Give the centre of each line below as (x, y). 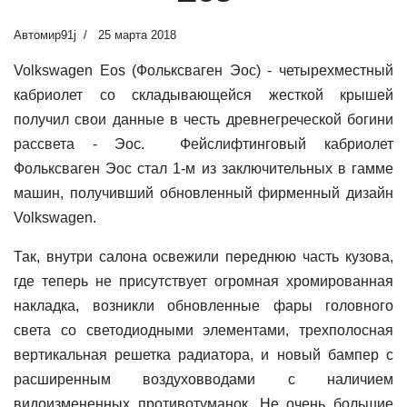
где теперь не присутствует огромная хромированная (203, 281)
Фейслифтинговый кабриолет (287, 144)
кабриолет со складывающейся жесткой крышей (203, 95)
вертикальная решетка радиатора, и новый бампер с (203, 355)
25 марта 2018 (137, 35)
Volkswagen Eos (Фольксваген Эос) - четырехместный (203, 70)
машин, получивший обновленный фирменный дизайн (203, 193)
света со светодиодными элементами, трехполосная (203, 330)
